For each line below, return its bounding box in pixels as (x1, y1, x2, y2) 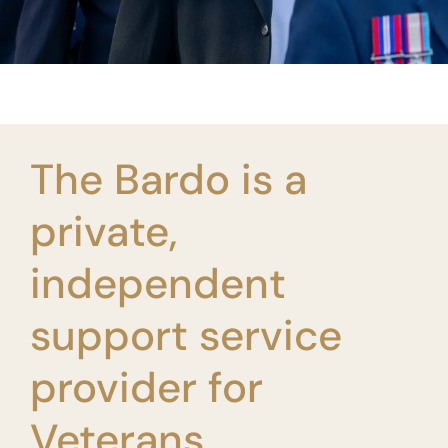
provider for (30, 359, 263, 415)
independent (30, 255, 286, 311)
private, (30, 203, 177, 259)
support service (30, 307, 342, 363)
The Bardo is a (30, 151, 307, 207)
